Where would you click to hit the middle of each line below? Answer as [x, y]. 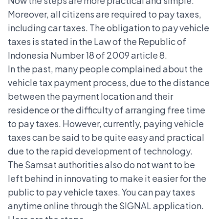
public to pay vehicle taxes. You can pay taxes [101, 192]
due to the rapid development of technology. [100, 151]
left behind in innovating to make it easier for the [107, 178]
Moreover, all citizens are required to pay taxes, [105, 14]
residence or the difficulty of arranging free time [107, 110]
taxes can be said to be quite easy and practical [106, 137]
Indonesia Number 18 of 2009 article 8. [88, 55]
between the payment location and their [90, 96]
